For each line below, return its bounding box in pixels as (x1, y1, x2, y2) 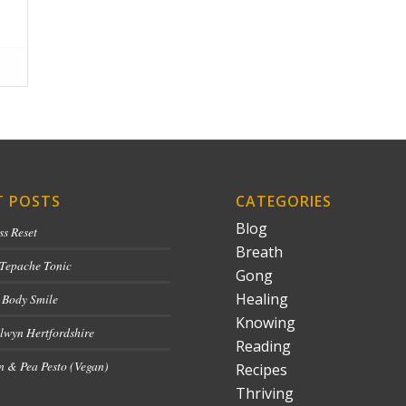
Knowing (236, 312, 296, 333)
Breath (236, 241, 284, 262)
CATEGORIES (236, 190, 333, 211)
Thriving (236, 382, 295, 403)
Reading (236, 335, 292, 356)
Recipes (236, 359, 288, 380)
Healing (236, 288, 289, 309)
